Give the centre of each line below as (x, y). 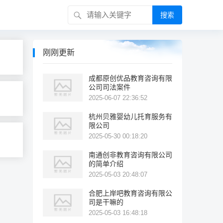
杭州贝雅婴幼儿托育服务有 (130, 116)
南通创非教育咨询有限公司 (130, 155)
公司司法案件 (110, 87)
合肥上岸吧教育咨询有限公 (130, 193)
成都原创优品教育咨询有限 (130, 78)
